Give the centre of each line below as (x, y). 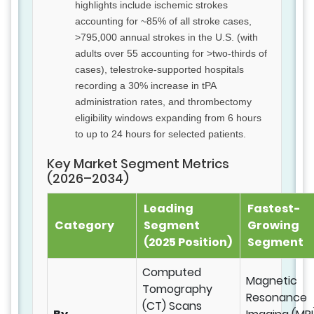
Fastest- (274, 209)
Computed (172, 273)
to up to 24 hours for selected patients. (161, 134)
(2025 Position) (188, 243)
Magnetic (272, 281)
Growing (273, 226)
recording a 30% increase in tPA (145, 86)
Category (84, 226)
